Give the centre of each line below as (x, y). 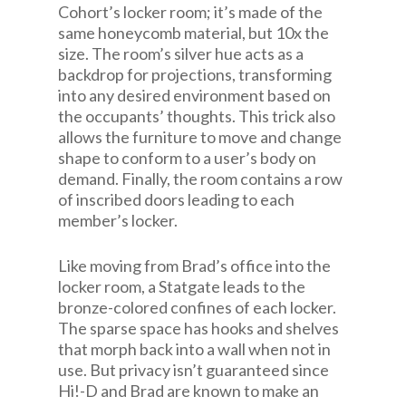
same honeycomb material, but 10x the (193, 33)
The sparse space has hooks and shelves (198, 328)
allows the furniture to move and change (200, 137)
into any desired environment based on (194, 95)
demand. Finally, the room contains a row (200, 179)
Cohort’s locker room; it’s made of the (190, 12)
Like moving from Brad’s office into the (194, 266)
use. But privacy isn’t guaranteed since (193, 370)
